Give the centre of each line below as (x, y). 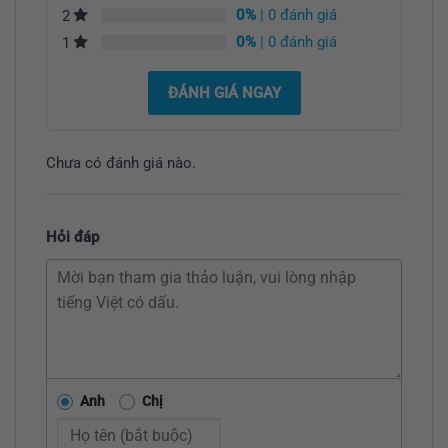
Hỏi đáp (72, 237)
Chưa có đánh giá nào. (121, 162)
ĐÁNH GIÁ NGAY (224, 92)
